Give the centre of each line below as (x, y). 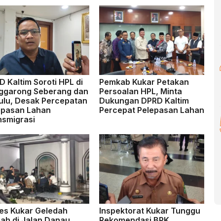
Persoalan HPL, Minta (140, 91)
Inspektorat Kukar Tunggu (149, 210)
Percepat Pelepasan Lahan (151, 110)
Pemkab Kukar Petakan (144, 82)
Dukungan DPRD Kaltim (144, 101)
